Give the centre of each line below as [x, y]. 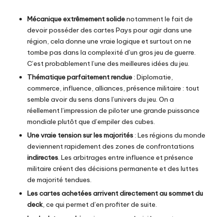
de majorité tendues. [59, 180]
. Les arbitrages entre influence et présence [126, 158]
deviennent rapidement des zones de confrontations [111, 147]
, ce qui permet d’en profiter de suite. [100, 205]
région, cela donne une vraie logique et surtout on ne [109, 41]
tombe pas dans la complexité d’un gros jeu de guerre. [111, 53]
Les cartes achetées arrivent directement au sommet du [115, 194]
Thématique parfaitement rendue [80, 77]
